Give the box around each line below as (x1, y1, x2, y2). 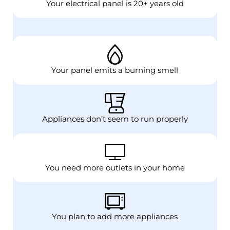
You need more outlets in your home (45, 163, 185, 173)
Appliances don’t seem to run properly (42, 114, 188, 124)
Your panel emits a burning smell (51, 66, 179, 75)
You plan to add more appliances (52, 212, 178, 222)
